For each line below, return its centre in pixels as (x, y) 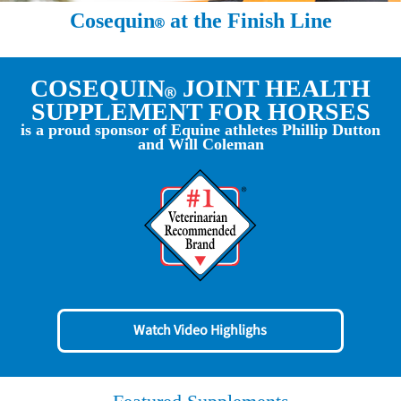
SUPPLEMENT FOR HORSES (200, 111)
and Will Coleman (200, 145)
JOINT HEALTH (273, 88)
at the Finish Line (248, 21)
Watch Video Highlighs (200, 331)
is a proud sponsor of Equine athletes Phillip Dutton (200, 130)
